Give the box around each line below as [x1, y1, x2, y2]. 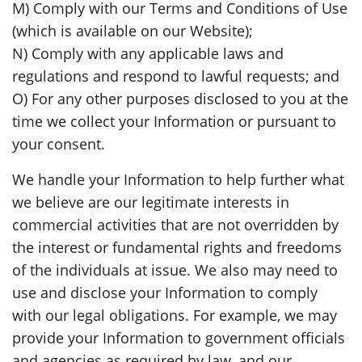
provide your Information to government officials [12, 327, 345, 347]
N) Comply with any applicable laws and [12, 43, 284, 63]
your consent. [12, 133, 105, 154]
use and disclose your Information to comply [12, 282, 318, 302]
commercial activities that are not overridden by [12, 214, 339, 234]
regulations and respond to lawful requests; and [12, 65, 339, 86]
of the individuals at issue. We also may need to [12, 259, 338, 280]
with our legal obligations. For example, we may [12, 305, 337, 325]
